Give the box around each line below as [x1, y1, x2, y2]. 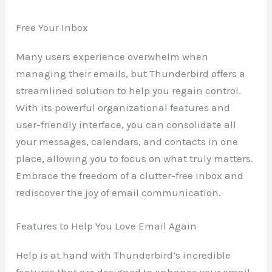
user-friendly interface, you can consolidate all [16, 118, 237, 131]
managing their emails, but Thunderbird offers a [16, 67, 246, 80]
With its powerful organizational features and [16, 101, 231, 114]
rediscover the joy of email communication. [16, 186, 222, 199]
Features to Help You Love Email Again [16, 220, 197, 233]
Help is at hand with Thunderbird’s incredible [16, 249, 231, 262]
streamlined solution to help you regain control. [16, 84, 242, 97]
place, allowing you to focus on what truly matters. [16, 152, 254, 165]
